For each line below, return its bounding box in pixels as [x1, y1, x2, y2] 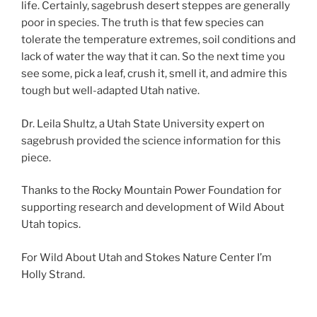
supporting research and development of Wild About [21, 201, 284, 214]
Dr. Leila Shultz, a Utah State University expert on [21, 117, 265, 130]
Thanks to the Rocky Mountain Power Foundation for [21, 184, 282, 197]
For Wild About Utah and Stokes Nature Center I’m [21, 250, 272, 264]
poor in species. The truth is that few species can [21, 16, 264, 29]
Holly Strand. [21, 267, 85, 281]
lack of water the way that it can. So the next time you [21, 50, 285, 63]
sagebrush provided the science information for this [21, 134, 281, 147]
